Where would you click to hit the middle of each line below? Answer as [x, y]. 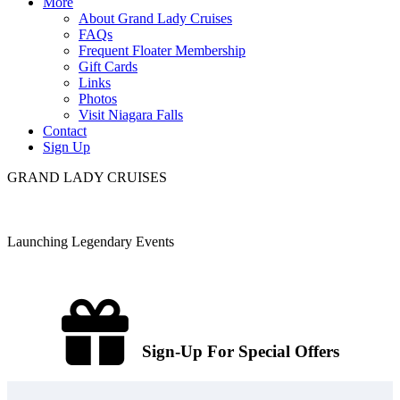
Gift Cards [108, 67]
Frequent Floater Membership [162, 50]
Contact [65, 131]
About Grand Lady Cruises [155, 18]
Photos [98, 99]
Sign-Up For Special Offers [233, 351]
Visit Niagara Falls [131, 115]
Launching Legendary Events [91, 242]
